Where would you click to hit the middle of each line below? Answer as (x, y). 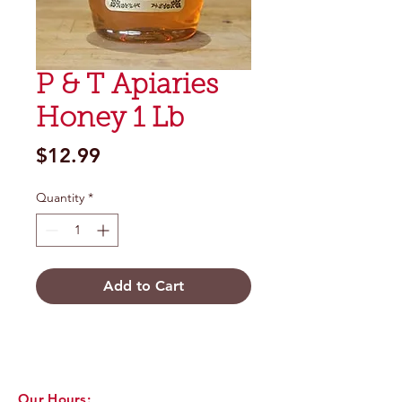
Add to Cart (144, 285)
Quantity (60, 197)
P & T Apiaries (127, 86)
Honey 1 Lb (110, 119)
